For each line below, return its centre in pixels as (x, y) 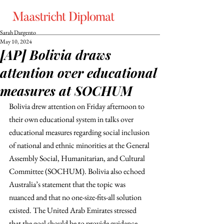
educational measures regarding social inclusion (80, 132)
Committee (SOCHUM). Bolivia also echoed (78, 171)
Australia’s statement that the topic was (68, 184)
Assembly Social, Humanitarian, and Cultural (78, 158)
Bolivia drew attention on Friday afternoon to (77, 106)
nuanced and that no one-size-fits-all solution (76, 197)
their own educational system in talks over (72, 119)
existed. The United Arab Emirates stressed (73, 210)
